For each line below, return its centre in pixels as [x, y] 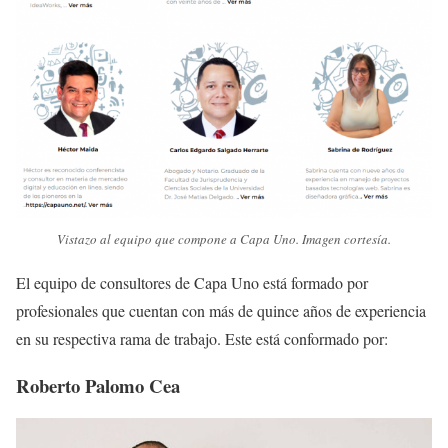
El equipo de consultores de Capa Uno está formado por [192, 282]
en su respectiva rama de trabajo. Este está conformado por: [202, 338]
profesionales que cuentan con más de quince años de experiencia [221, 310]
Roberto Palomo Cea [98, 385]
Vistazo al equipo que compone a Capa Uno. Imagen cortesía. [224, 238]
